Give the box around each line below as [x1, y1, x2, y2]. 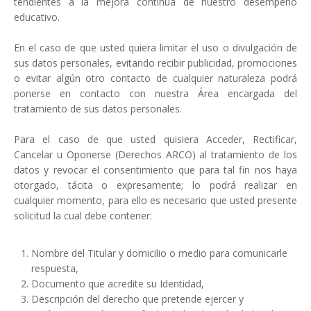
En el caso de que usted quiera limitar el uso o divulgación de [14, 41, 297, 55]
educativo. [14, 10, 60, 24]
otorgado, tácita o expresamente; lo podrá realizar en [14, 178, 297, 192]
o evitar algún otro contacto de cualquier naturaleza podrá [14, 72, 297, 85]
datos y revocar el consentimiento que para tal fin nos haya [14, 163, 297, 177]
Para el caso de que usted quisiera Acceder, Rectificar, [14, 133, 297, 146]
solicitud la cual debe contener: [14, 209, 152, 223]
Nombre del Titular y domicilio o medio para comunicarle [31, 246, 287, 260]
